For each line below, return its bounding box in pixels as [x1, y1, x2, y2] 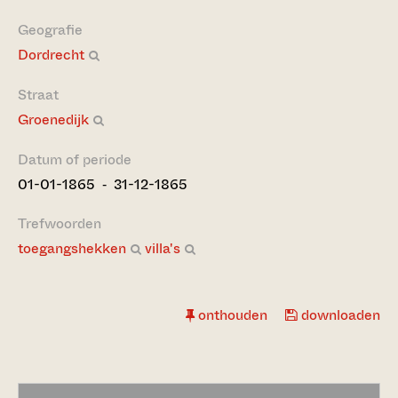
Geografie [18, 20, 83, 40]
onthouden [195, 305, 267, 325]
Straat [18, 84, 59, 105]
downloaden [298, 305, 380, 325]
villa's [145, 238, 180, 259]
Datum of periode [18, 149, 131, 170]
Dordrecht [18, 44, 84, 65]
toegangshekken [18, 238, 126, 259]
